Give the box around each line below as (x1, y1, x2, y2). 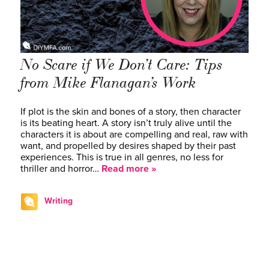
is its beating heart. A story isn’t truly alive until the (20, 116, 232, 129)
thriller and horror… (20, 162, 101, 175)
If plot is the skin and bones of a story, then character (20, 105, 241, 118)
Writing (44, 195, 73, 206)
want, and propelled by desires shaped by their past (20, 139, 236, 152)
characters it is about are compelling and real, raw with (20, 128, 248, 141)
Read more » (101, 162, 156, 175)
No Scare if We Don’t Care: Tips (20, 55, 223, 74)
